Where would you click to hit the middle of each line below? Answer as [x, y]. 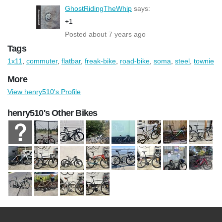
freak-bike [100, 61]
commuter [42, 61]
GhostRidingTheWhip [98, 8]
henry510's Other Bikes [53, 113]
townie [204, 61]
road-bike [135, 61]
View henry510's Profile [44, 91]
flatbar [71, 61]
